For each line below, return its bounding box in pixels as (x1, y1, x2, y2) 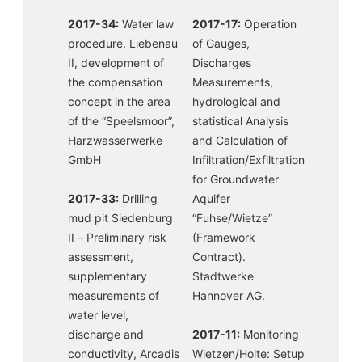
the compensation (68, 75, 162, 89)
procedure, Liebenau (68, 36, 178, 50)
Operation (241, 17, 297, 31)
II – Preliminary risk (68, 230, 166, 244)
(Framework (192, 230, 255, 244)
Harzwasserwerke (68, 133, 162, 147)
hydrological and (192, 95, 280, 108)
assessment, (68, 250, 133, 263)
